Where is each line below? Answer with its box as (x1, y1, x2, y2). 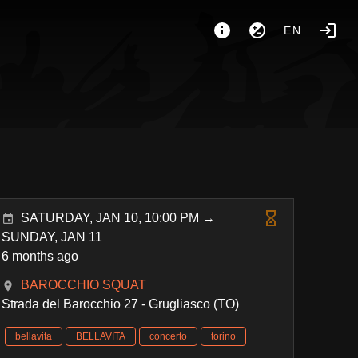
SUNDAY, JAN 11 (2, 230, 103, 244)
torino (211, 331, 237, 342)
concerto (149, 331, 188, 342)
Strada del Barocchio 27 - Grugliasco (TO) (2, 297, 240, 311)
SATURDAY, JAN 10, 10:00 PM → (21, 211, 216, 225)
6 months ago (2, 249, 79, 263)
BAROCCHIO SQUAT (21, 278, 147, 292)
